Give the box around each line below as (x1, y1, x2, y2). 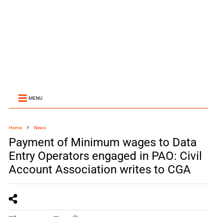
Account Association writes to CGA (8, 163, 191, 176)
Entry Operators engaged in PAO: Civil (8, 149, 202, 163)
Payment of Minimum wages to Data (8, 136, 197, 149)
